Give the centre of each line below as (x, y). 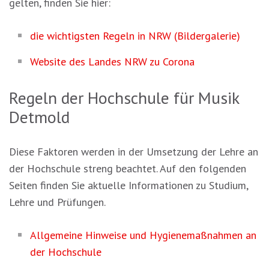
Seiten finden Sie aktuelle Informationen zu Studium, (128, 186)
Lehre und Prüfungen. (57, 202)
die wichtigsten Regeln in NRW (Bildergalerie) (135, 36)
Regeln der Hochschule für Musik (124, 98)
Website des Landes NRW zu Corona (112, 62)
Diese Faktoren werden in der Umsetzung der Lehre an (134, 152)
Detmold (39, 117)
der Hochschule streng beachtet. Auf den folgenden (128, 169)
